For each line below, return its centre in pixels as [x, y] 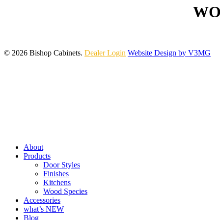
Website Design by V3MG [169, 53]
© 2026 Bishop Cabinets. [44, 53]
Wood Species [65, 191]
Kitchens [57, 182]
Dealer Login [105, 53]
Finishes [56, 173]
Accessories [42, 200]
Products [37, 156]
